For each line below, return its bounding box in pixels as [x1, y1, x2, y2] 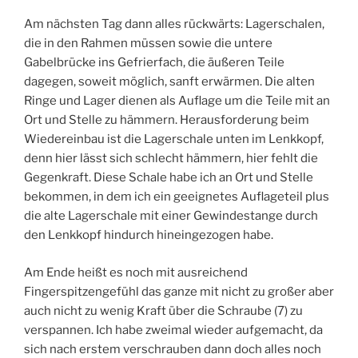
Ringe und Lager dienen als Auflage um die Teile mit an [24, 93, 330, 109]
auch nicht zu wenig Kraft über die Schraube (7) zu [24, 303, 303, 318]
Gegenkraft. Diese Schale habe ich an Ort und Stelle [24, 170, 313, 185]
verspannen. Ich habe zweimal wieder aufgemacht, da [24, 322, 323, 337]
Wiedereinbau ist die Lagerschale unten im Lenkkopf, [24, 132, 324, 147]
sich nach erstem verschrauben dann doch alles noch [24, 341, 321, 356]
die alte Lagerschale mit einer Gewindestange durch [24, 209, 318, 224]
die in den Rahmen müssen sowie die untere [24, 36, 272, 51]
